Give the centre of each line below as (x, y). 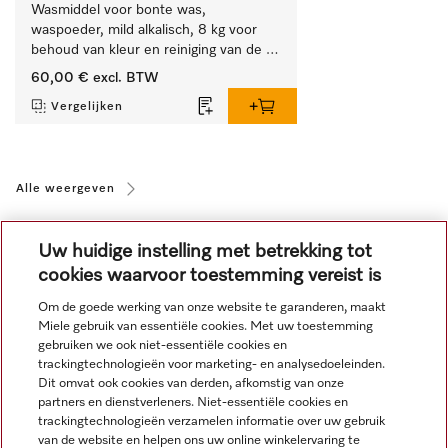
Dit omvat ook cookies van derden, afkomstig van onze (191, 383)
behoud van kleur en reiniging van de (146, 49)
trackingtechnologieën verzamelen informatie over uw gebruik (212, 421)
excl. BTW (124, 77)
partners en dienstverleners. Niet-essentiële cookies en (193, 402)
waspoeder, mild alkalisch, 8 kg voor (144, 29)
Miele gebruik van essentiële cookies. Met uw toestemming (206, 326)
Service (46, 404)
